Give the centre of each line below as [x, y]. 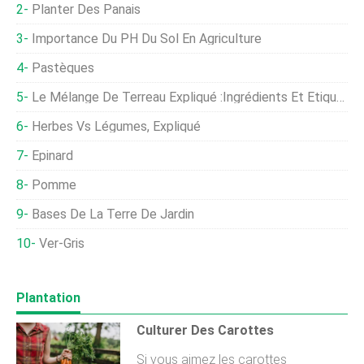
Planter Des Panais [86, 9]
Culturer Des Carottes [205, 330]
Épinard [52, 156]
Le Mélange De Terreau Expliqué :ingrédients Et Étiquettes [184, 97]
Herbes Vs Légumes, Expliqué [116, 126]
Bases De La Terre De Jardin [113, 214]
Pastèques [63, 68]
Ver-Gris [62, 243]
